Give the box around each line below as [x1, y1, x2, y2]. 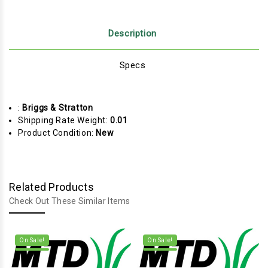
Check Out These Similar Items [9, 196, 130, 206]
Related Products [9, 180, 94, 193]
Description [108, 28, 157, 39]
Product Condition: [18, 127, 96, 138]
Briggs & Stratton [22, 102, 93, 112]
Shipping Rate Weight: [18, 115, 111, 125]
